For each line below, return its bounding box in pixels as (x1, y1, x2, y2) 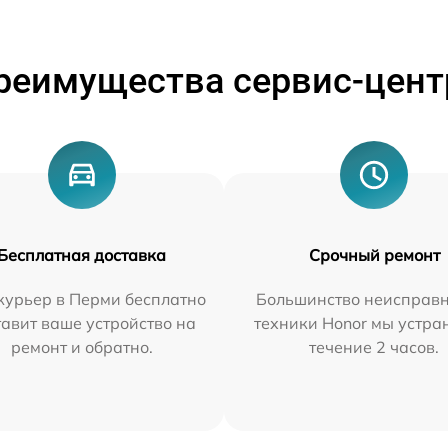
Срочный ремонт (308, 245, 440, 265)
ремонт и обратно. (10, 337, 153, 357)
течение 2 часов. (309, 337, 440, 357)
